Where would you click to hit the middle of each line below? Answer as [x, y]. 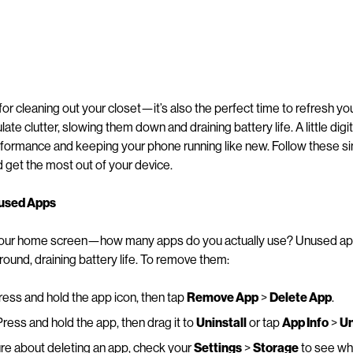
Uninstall [221, 321]
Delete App [300, 296]
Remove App [222, 296]
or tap [264, 321]
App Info [305, 321]
